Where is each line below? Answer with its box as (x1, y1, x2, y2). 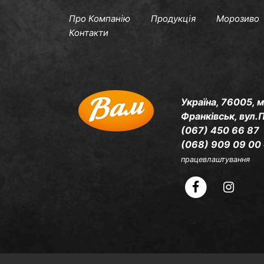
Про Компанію (69, 13, 130, 24)
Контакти (69, 27, 108, 38)
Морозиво (216, 13, 259, 24)
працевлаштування (181, 155, 250, 164)
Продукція (151, 13, 196, 24)
